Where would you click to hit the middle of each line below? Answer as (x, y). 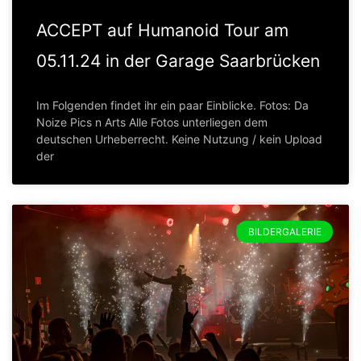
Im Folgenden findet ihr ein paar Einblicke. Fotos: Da (172, 106)
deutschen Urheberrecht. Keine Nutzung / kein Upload (179, 139)
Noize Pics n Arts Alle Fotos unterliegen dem (152, 122)
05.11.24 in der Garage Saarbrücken (178, 61)
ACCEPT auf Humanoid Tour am (162, 31)
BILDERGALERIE (284, 231)
